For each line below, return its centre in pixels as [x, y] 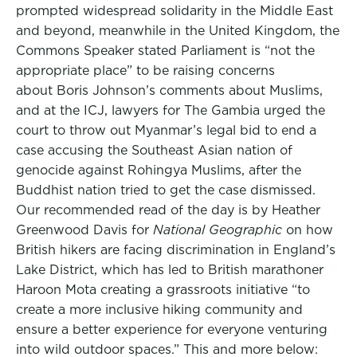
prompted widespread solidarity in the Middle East [175, 11]
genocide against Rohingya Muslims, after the [159, 170]
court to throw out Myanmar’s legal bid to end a [166, 130]
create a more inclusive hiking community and [159, 310]
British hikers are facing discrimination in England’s [176, 250]
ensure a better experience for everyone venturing [172, 330]
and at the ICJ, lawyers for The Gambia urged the [171, 110]
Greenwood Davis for [84, 230]
